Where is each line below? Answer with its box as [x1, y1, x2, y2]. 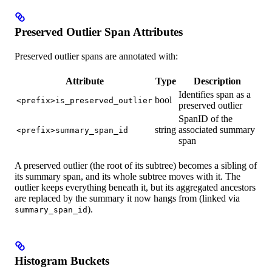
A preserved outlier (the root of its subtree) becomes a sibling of [15, 160, 257, 171]
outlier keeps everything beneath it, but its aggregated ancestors [15, 182, 256, 192]
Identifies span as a [178, 89, 251, 100]
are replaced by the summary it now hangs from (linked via [15, 192, 240, 203]
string [155, 124, 176, 135]
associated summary [178, 124, 255, 135]
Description [193, 75, 241, 86]
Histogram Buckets [15, 254, 109, 267]
